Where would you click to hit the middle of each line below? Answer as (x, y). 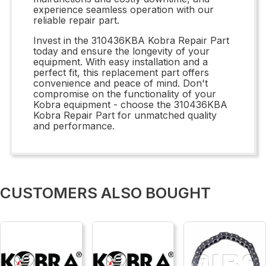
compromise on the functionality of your (125, 94)
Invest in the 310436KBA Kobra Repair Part (131, 40)
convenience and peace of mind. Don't (121, 83)
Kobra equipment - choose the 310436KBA (130, 104)
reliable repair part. (76, 20)
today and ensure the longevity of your (121, 51)
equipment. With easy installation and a (121, 61)
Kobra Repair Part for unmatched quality (125, 115)
